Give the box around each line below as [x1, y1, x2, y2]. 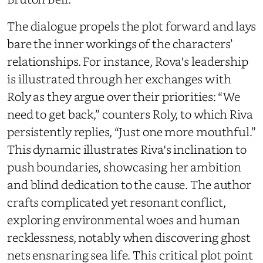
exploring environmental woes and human [7, 211, 240, 228]
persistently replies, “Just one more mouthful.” [7, 123, 256, 140]
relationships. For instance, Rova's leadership [7, 53, 248, 69]
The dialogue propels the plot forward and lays [7, 18, 256, 34]
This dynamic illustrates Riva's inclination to [7, 141, 247, 157]
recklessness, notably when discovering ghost [7, 229, 251, 245]
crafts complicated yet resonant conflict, [7, 194, 226, 210]
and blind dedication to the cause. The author [7, 176, 252, 193]
